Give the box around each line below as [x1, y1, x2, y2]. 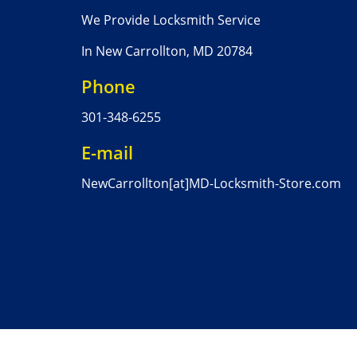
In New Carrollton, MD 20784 [81, 42, 253, 60]
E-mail [81, 140, 133, 164]
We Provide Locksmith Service [81, 11, 261, 29]
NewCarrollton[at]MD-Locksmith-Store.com [81, 175, 341, 192]
